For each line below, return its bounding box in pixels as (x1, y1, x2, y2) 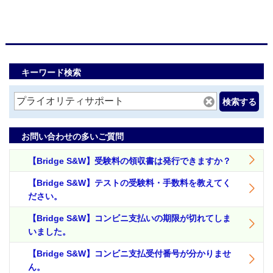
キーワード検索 (21, 68, 81, 77)
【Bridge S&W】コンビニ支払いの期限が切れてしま (28, 213, 231, 223)
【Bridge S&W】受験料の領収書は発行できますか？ (28, 156, 231, 166)
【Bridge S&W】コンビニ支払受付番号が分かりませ (28, 249, 231, 258)
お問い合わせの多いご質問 (21, 132, 124, 141)
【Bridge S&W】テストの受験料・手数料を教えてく (28, 178, 231, 188)
